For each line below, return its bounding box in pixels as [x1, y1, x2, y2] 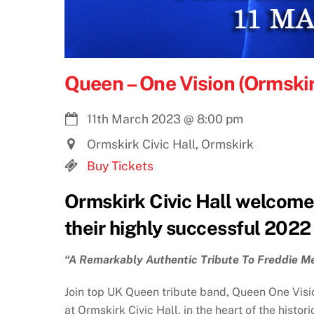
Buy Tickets [86, 158, 153, 174]
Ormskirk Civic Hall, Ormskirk [86, 137, 254, 152]
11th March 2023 [86, 111, 181, 126]
